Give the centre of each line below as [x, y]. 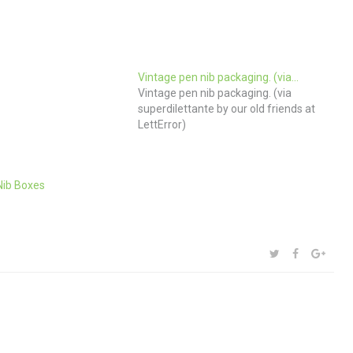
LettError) [162, 124]
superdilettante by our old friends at [227, 108]
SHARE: [281, 253]
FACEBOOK [325, 253]
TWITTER [302, 253]
